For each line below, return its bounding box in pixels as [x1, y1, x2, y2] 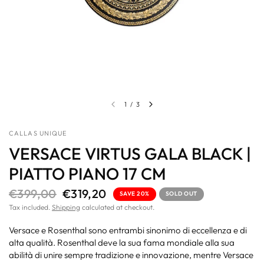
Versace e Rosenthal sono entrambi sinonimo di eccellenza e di [9, 225, 247, 236]
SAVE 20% [119, 190, 150, 197]
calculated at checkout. [80, 203, 154, 212]
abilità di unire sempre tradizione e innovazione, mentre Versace [9, 249, 254, 260]
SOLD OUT [165, 190, 197, 197]
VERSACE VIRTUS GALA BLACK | [9, 143, 251, 164]
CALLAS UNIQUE [9, 129, 67, 137]
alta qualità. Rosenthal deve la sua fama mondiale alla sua [9, 237, 235, 248]
